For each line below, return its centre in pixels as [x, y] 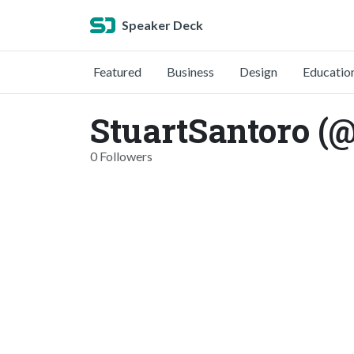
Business [190, 72]
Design [258, 72]
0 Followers [121, 156]
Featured [117, 72]
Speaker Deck [162, 25]
